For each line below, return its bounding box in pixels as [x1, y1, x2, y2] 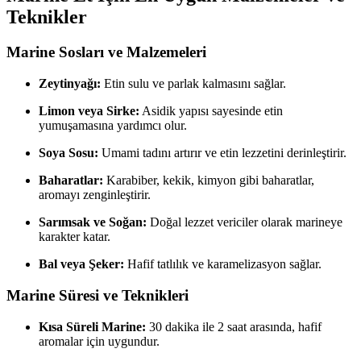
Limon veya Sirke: [39, 104, 139, 118]
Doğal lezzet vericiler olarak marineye [147, 215, 342, 230]
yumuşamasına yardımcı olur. [39, 118, 187, 133]
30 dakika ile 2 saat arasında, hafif [146, 319, 322, 334]
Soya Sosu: [39, 146, 98, 160]
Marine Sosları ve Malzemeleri [6, 44, 206, 61]
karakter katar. [39, 230, 110, 244]
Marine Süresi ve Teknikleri [6, 286, 189, 304]
